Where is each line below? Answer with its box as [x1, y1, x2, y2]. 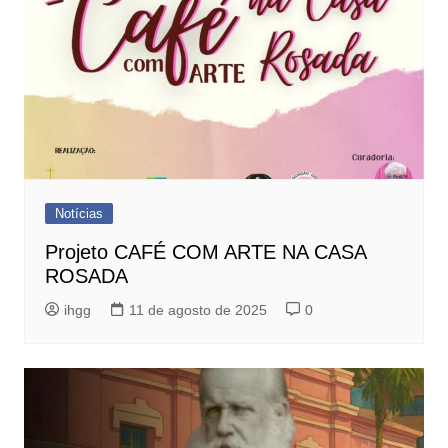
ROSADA [44, 264, 128, 287]
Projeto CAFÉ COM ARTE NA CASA [44, 240, 366, 263]
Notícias [54, 205, 103, 221]
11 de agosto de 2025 [128, 301, 267, 318]
